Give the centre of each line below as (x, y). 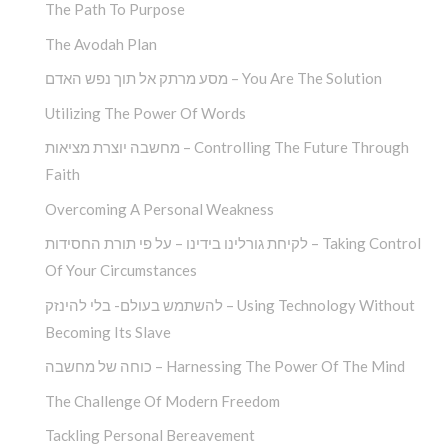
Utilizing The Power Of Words (145, 112)
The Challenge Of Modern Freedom (162, 400)
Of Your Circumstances (121, 270)
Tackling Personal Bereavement (150, 435)
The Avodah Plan (101, 43)
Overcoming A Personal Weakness (159, 208)
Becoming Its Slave (108, 331)
